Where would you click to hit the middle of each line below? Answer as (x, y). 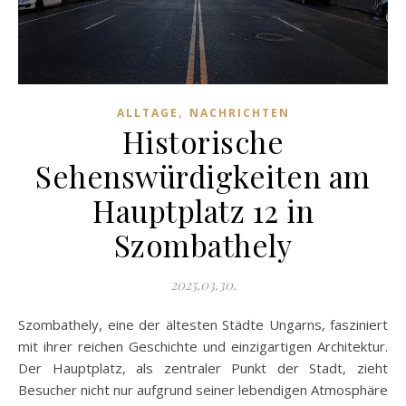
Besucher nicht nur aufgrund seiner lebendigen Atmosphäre (203, 389)
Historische (203, 141)
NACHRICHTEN (239, 112)
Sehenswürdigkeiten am (203, 175)
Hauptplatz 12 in (203, 210)
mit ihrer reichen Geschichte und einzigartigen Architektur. (203, 346)
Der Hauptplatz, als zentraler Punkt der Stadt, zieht (203, 367)
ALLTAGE (147, 112)
